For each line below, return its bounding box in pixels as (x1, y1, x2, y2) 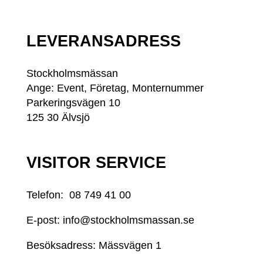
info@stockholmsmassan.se (62, 214, 194, 227)
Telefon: (26, 189, 69, 201)
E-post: (26, 214, 63, 227)
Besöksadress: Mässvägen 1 (26, 240, 161, 252)
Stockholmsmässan (26, 67, 118, 79)
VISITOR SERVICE (26, 154, 166, 172)
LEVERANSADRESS (26, 32, 181, 50)
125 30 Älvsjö (26, 111, 90, 123)
